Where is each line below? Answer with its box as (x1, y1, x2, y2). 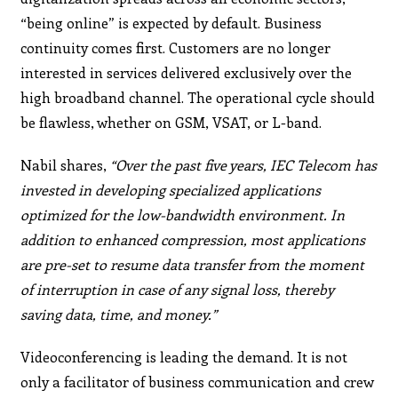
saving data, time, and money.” (20, 304, 218, 323)
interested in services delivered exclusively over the (20, 62, 353, 82)
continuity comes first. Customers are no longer (20, 37, 331, 57)
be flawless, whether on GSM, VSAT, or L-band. (20, 112, 322, 131)
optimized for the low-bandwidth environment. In (20, 204, 346, 224)
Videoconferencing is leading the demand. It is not (20, 346, 348, 366)
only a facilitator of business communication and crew (20, 371, 375, 391)
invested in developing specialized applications (20, 179, 322, 199)
